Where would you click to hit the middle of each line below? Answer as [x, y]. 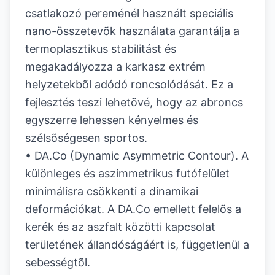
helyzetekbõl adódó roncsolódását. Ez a [129, 84]
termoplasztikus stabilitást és [101, 49]
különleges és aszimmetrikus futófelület [127, 173]
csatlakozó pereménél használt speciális [129, 13]
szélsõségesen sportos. [86, 138]
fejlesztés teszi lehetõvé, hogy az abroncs [134, 102]
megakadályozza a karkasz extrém [115, 67]
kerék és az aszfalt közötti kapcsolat [120, 227]
